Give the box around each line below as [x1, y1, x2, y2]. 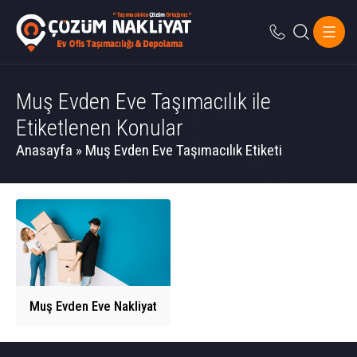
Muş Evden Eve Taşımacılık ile [16, 88, 271, 115]
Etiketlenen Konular [16, 115, 183, 141]
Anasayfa [16, 141, 73, 159]
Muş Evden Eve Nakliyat [29, 298, 157, 315]
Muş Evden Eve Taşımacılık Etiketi [85, 141, 282, 159]
